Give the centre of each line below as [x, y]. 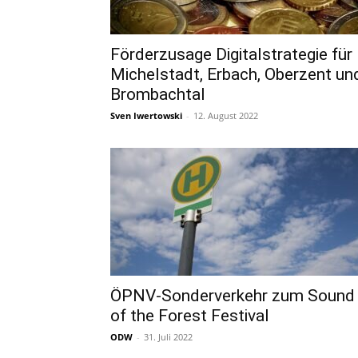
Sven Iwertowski [146, 115]
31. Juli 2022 [168, 337]
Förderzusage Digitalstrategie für [231, 54]
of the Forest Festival [190, 316]
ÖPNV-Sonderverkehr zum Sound [233, 296]
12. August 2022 [226, 115]
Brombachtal [158, 94]
